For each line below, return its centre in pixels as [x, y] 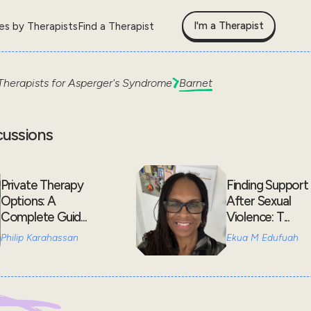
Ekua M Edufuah [262, 238]
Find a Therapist [116, 26]
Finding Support [267, 185]
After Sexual [258, 201]
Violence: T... [258, 217]
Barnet [195, 83]
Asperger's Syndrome [120, 83]
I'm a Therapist [229, 26]
